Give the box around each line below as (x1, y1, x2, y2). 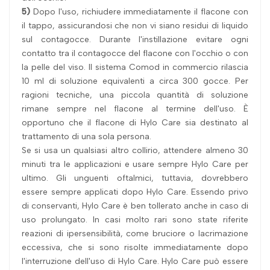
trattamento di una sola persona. (22, 131, 151, 142)
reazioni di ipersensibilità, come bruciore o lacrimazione (22, 228, 248, 239)
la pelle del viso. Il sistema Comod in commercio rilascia (22, 61, 248, 72)
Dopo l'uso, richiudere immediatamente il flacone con (30, 6, 248, 17)
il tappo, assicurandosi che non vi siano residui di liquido (22, 20, 248, 31)
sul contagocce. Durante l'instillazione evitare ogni (22, 34, 248, 45)
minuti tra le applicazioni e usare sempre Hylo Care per (22, 159, 248, 169)
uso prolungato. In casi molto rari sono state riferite (22, 214, 248, 225)
